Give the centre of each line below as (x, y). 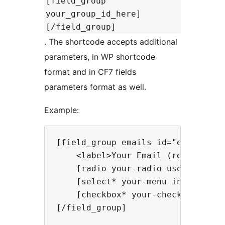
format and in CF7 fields (90, 72)
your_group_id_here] (93, 14)
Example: (62, 110)
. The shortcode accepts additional (111, 41)
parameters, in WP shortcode (100, 57)
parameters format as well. (95, 87)
